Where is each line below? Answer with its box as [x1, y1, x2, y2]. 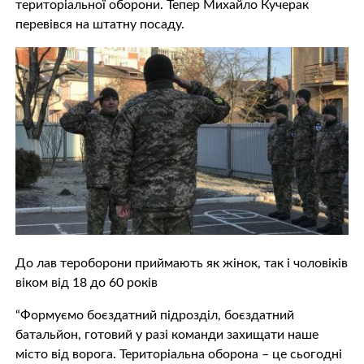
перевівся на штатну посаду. [15, 18, 184, 31]
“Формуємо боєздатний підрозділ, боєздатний [15, 308, 294, 322]
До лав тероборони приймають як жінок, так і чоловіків [15, 256, 348, 270]
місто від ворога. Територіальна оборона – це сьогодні [15, 347, 342, 361]
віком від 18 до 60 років [15, 275, 158, 289]
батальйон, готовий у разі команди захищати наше [15, 327, 318, 341]
